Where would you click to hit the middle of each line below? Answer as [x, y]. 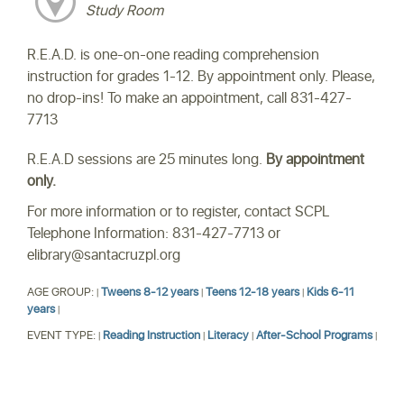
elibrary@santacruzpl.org [104, 256]
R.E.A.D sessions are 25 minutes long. [147, 160]
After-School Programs [314, 336]
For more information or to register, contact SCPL [178, 212]
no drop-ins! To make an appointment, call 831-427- [189, 99]
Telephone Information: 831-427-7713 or [154, 234]
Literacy [228, 336]
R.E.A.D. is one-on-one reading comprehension [173, 55]
